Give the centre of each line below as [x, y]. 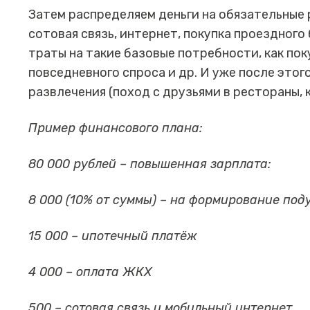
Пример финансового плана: [116, 128]
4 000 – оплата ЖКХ [90, 272]
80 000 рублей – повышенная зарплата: [150, 164]
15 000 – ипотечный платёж [113, 236]
